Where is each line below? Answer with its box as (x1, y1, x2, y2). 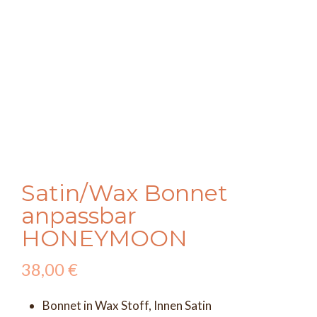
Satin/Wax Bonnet (21, 179, 228, 207)
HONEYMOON (21, 224, 188, 253)
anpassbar (21, 202, 137, 230)
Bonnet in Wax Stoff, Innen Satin (42, 298, 212, 313)
